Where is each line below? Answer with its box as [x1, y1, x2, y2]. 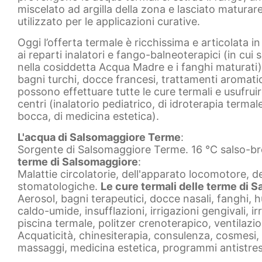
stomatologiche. [18, 180, 101, 192]
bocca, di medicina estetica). [18, 109, 159, 122]
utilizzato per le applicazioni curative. [18, 15, 200, 27]
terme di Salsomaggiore [18, 155, 138, 168]
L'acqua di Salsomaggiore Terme [18, 130, 181, 143]
